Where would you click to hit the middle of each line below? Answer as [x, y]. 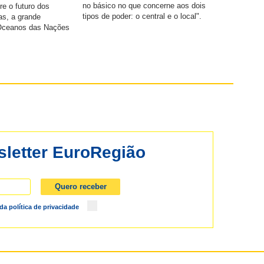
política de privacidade [44, 207]
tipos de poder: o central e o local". [142, 17]
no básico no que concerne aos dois [144, 6]
